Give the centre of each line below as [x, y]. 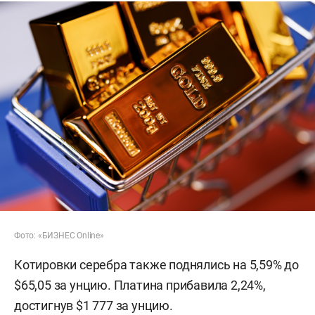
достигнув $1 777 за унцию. [94, 306]
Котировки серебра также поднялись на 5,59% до [156, 265]
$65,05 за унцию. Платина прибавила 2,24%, [140, 285]
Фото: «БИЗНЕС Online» [59, 236]
